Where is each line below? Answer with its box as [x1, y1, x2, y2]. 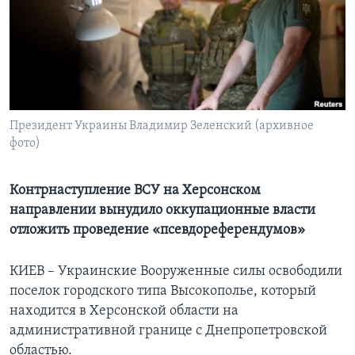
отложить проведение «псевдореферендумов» [10, 223, 305, 239]
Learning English [14, 21, 108, 36]
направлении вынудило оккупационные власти [10, 203, 315, 219]
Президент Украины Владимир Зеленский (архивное [10, 120, 314, 133]
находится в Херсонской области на [10, 303, 239, 319]
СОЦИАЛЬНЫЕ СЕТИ [14, 64, 108, 76]
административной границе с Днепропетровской [10, 323, 327, 339]
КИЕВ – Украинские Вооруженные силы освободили [10, 264, 342, 280]
